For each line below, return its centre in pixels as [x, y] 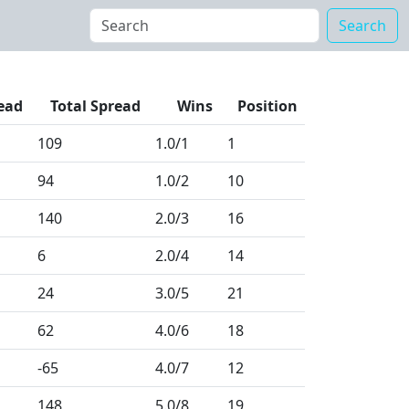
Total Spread [95, 106]
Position [267, 106]
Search [362, 26]
